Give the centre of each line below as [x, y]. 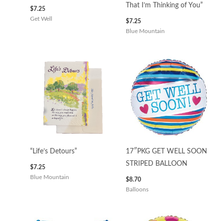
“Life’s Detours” [54, 152]
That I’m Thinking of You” [164, 5]
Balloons [137, 189]
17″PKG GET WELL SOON [166, 152]
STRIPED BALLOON [156, 164]
